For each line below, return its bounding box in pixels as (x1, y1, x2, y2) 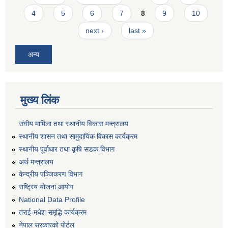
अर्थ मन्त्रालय (19, 157, 53, 166)
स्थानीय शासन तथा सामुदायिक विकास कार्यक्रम (19, 132, 137, 141)
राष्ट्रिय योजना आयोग (19, 183, 73, 191)
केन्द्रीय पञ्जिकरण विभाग (19, 170, 82, 179)
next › (85, 26, 104, 35)
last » (129, 26, 147, 35)
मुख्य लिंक (20, 93, 59, 106)
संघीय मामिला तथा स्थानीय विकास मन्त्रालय (19, 120, 128, 128)
